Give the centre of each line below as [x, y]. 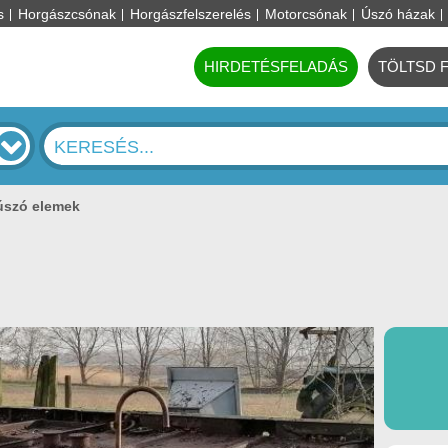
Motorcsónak [305, 14]
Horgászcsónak [66, 14]
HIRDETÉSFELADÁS [276, 66]
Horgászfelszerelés [190, 14]
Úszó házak [397, 14]
